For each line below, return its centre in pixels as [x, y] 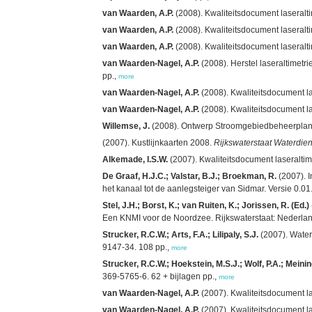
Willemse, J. [126, 126]
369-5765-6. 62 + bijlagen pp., [161, 276]
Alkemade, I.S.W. [135, 159]
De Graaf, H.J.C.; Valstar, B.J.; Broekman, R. [189, 176]
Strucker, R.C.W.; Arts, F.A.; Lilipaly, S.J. [180, 234]
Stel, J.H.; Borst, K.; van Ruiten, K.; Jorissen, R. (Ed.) [206, 205]
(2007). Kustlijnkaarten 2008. [158, 142]
